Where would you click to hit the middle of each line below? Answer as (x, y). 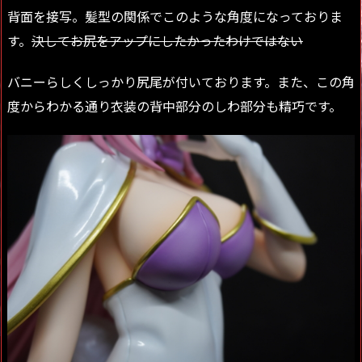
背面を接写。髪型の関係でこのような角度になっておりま (175, 17)
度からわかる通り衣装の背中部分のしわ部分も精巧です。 (175, 105)
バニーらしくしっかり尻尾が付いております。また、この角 (181, 81)
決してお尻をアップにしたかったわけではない (167, 41)
